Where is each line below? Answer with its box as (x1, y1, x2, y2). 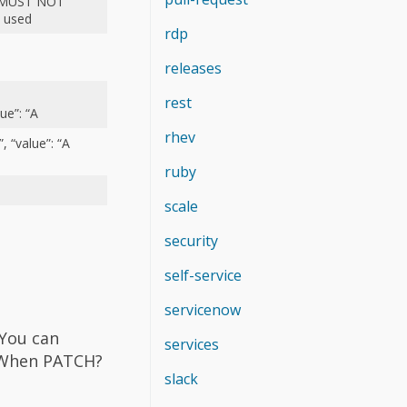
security (164, 230, 218, 251)
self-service (164, 264, 242, 285)
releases (164, 57, 222, 78)
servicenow (164, 299, 241, 320)
